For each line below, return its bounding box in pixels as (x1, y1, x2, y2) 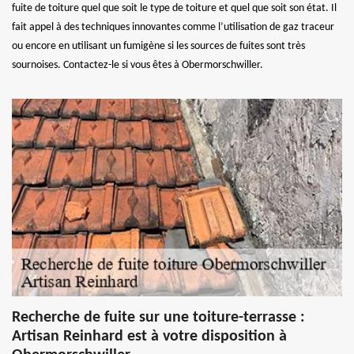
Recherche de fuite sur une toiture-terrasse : (12, 309, 305, 326)
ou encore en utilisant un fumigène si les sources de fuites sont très (12, 40, 305, 52)
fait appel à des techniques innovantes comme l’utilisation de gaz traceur (12, 21, 334, 33)
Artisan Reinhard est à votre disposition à (12, 328, 287, 345)
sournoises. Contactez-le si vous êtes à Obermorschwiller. (12, 58, 263, 71)
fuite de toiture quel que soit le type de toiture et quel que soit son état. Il (12, 2, 337, 14)
